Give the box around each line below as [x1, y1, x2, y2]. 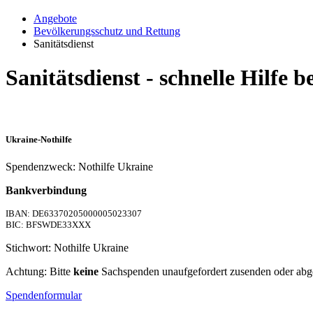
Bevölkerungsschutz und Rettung [34, 25, 180, 37]
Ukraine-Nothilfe [6, 134, 72, 145]
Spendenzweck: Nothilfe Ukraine [6, 161, 153, 173]
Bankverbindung [6, 184, 87, 197]
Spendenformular [6, 289, 82, 302]
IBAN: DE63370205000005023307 [6, 208, 142, 219]
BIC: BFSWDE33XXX [6, 219, 91, 231]
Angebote [34, 13, 77, 24]
